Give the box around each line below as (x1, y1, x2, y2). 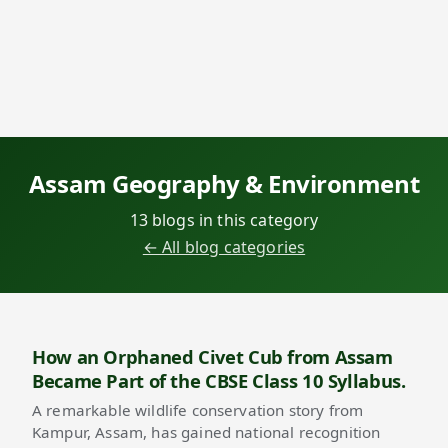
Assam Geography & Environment (28, 166, 420, 200)
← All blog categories (142, 235, 306, 258)
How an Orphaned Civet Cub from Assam (32, 343, 393, 369)
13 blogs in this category (129, 208, 319, 231)
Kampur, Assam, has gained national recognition (32, 421, 381, 442)
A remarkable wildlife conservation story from (32, 399, 364, 420)
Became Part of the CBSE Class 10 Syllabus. (32, 367, 406, 393)
